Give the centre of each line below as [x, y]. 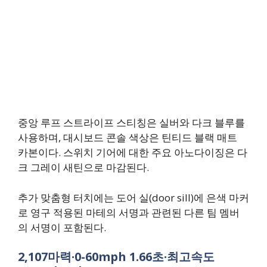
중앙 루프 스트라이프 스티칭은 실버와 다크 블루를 [131, 123]
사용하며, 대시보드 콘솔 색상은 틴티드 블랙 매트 [128, 138]
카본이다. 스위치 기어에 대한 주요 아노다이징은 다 [133, 153]
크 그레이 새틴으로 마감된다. [83, 167]
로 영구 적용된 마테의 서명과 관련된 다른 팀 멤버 [129, 212]
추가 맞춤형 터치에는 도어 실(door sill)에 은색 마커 [133, 197]
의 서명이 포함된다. [62, 227]
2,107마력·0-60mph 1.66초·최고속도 [116, 257]
